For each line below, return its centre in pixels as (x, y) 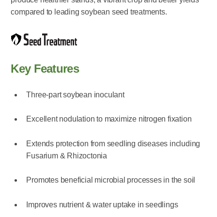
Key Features (45, 68)
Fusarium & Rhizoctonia (67, 155)
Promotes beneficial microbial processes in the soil (111, 180)
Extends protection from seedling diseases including (113, 143)
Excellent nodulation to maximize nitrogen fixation (109, 119)
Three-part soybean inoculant (75, 94)
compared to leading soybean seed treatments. (89, 12)
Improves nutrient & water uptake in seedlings (102, 204)
